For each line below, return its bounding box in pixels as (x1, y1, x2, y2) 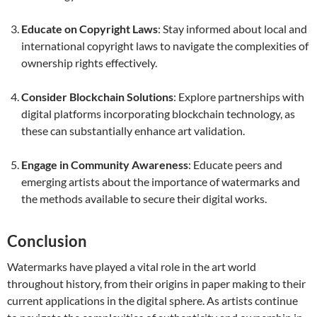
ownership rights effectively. (21, 56, 157, 69)
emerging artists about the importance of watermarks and (21, 175, 300, 188)
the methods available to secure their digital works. (21, 192, 267, 205)
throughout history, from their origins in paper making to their (7, 277, 306, 290)
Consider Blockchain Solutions (21, 90, 173, 103)
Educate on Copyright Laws (21, 22, 158, 35)
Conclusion (7, 231, 87, 250)
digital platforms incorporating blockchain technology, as (21, 107, 295, 120)
